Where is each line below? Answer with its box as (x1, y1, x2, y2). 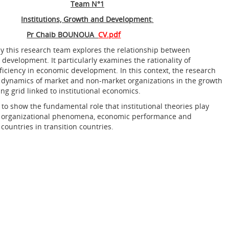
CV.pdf (98, 30, 121, 40)
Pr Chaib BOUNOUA (27, 30, 99, 40)
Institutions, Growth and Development (21, 14, 152, 25)
